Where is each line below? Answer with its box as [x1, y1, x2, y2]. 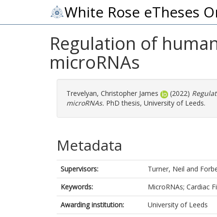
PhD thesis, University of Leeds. [104, 98, 205, 108]
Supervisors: [61, 164, 98, 173]
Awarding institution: [61, 200, 124, 209]
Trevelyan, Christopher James [66, 89, 158, 98]
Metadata [57, 135, 122, 155]
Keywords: [61, 182, 93, 191]
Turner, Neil [148, 164, 185, 173]
